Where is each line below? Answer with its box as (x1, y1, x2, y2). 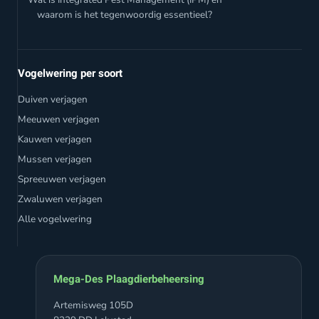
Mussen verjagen (18, 152, 92, 166)
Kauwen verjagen (18, 132, 92, 146)
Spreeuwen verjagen (18, 172, 106, 186)
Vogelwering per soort (18, 65, 122, 81)
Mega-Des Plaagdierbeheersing (53, 271, 204, 287)
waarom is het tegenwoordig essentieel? (37, 7, 212, 21)
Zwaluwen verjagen (18, 192, 103, 206)
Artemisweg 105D (53, 298, 133, 312)
